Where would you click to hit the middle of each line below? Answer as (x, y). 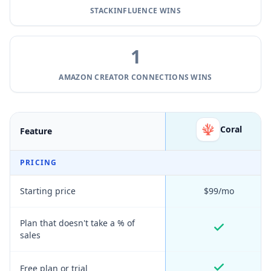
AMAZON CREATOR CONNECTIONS (124, 77)
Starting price (48, 191)
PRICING (39, 162)
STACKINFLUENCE (124, 11)
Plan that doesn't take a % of (77, 223)
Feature (36, 131)
